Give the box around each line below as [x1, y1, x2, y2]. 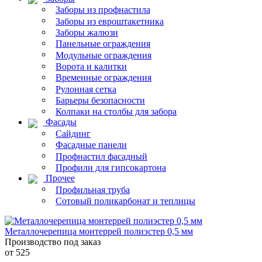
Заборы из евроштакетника [56, 16, 164, 26]
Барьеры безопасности [56, 95, 145, 106]
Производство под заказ [5, 237, 101, 247]
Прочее [46, 173, 75, 184]
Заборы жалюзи [56, 27, 118, 38]
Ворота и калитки [56, 61, 127, 72]
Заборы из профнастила [56, 5, 150, 15]
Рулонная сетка [56, 84, 116, 94]
